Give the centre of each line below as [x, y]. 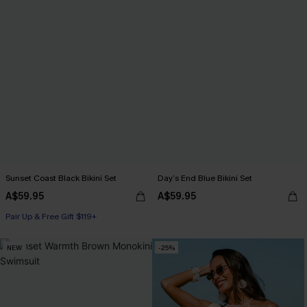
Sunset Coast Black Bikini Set [61, 178]
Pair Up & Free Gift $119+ [51, 217]
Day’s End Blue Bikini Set [205, 178]
